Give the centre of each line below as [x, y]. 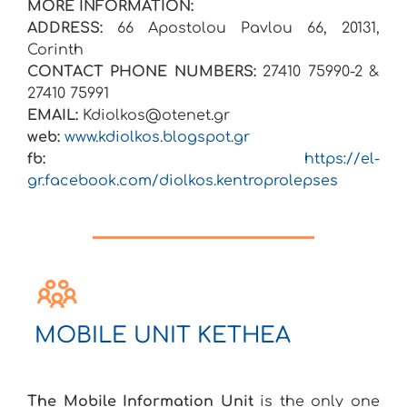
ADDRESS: [65, 29]
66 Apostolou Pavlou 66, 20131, [241, 29]
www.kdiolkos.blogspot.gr [157, 138]
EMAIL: [53, 116]
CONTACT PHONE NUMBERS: [142, 72]
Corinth [55, 50]
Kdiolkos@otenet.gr [156, 116]
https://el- [342, 159]
